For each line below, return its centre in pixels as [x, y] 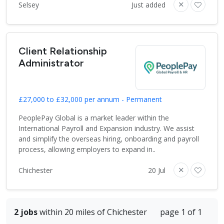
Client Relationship [63, 51]
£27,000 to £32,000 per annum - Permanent [90, 99]
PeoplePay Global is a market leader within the [94, 118]
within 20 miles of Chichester [92, 212]
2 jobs [26, 212]
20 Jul [157, 170]
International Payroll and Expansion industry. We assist [106, 128]
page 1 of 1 [181, 212]
